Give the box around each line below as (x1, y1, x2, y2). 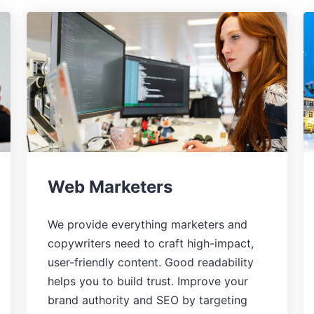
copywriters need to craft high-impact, (48, 235, 254, 250)
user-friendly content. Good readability (48, 254, 254, 269)
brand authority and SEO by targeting (48, 292, 248, 307)
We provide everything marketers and (48, 217, 248, 231)
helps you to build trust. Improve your (48, 273, 249, 288)
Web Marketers (48, 176, 173, 197)
